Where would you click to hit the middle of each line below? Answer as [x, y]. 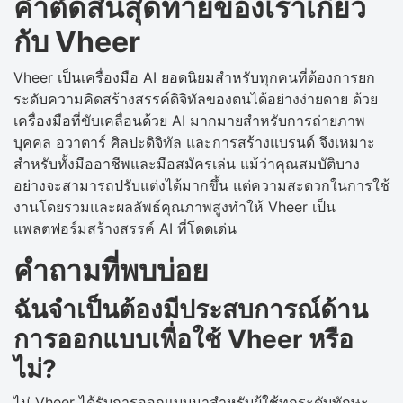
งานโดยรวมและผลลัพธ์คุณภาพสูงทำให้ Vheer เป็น [175, 207]
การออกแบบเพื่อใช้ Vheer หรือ [184, 340]
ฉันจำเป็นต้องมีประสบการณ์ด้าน [191, 310]
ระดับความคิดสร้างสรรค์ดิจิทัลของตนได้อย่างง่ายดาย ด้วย [196, 99]
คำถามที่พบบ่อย [111, 271]
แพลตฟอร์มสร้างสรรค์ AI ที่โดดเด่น [125, 229]
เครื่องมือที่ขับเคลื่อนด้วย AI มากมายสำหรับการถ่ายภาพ [189, 121]
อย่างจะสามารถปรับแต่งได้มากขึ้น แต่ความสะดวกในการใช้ [201, 186]
